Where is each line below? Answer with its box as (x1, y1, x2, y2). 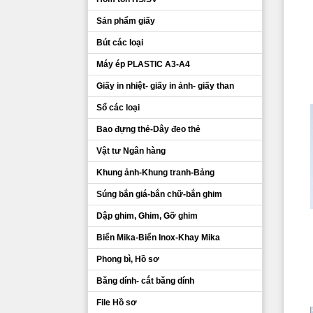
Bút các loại (96, 38, 143, 48)
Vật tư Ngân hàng (96, 146, 166, 156)
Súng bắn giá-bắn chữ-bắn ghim (96, 189, 222, 199)
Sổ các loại (96, 103, 140, 112)
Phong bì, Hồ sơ (96, 254, 159, 264)
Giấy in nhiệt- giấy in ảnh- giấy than (96, 81, 234, 91)
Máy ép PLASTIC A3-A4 (96, 59, 190, 69)
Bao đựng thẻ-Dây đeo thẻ (96, 124, 201, 134)
